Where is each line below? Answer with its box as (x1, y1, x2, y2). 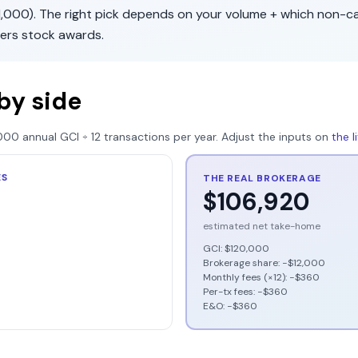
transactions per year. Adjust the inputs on (104, 129, 328, 144)
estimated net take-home (203, 220, 320, 233)
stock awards (22, 26, 101, 43)
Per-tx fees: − (203, 285, 263, 298)
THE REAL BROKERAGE (203, 172, 321, 185)
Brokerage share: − (203, 257, 288, 269)
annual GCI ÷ (19, 129, 91, 144)
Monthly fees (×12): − (203, 271, 295, 284)
